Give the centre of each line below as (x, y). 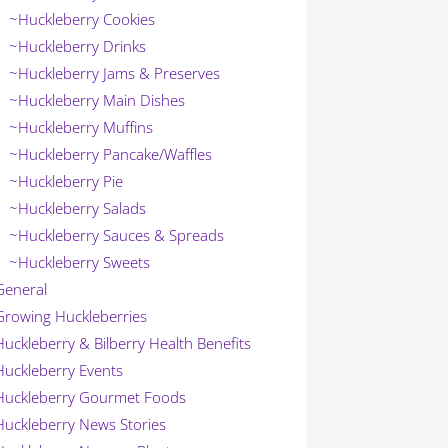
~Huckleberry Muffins (81, 126)
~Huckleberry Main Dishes (97, 99)
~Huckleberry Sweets (80, 261)
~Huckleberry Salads (78, 207)
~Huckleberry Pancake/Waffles (111, 153)
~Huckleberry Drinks (78, 45)
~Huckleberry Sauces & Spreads (117, 234)
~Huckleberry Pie (66, 180)
